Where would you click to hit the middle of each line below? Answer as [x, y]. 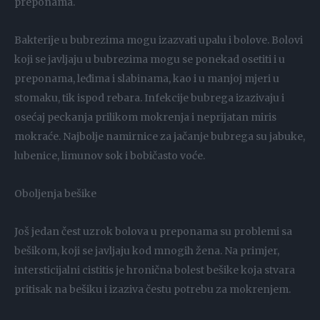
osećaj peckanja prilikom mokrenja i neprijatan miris [145, 117]
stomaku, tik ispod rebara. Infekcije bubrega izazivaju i [149, 98]
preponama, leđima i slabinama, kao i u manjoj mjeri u [147, 79]
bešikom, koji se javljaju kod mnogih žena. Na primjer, [147, 251]
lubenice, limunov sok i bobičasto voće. [110, 156]
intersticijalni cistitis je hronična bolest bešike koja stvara [155, 270]
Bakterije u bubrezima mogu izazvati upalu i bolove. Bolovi [159, 40]
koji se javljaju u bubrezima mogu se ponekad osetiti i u [150, 60]
